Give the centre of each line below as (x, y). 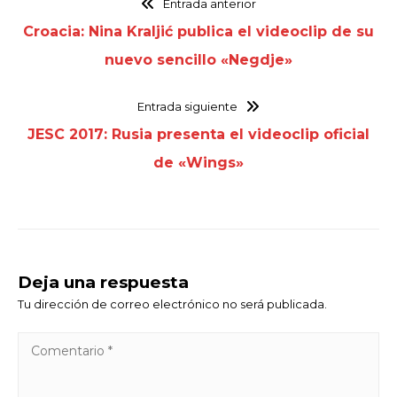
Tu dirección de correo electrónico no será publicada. (172, 304)
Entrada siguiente (188, 106)
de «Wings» (198, 162)
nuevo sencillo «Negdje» (198, 59)
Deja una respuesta (103, 282)
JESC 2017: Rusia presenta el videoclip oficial (198, 134)
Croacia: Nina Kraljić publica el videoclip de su (198, 31)
